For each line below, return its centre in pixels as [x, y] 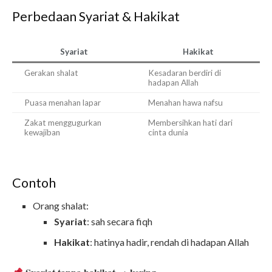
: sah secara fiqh [119, 222]
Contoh [34, 182]
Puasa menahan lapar [63, 103]
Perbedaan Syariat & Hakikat [96, 17]
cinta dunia [168, 133]
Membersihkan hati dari [190, 123]
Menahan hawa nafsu [185, 103]
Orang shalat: [61, 206]
